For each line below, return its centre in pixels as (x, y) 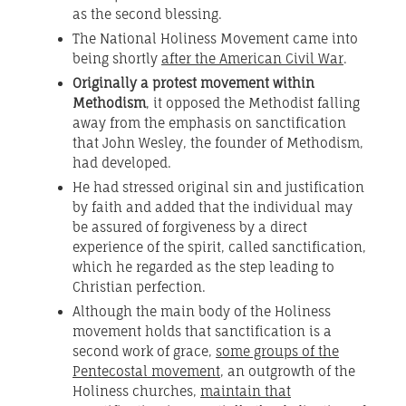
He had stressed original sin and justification (218, 188)
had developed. (122, 163)
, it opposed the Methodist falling (253, 103)
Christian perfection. (139, 287)
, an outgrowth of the (288, 372)
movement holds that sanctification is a (202, 332)
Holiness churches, (136, 391)
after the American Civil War (252, 59)
